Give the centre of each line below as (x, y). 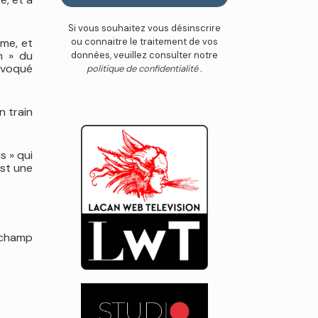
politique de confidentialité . (144, 68)
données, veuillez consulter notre (144, 55)
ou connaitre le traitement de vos (144, 42)
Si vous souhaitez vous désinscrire (144, 28)
